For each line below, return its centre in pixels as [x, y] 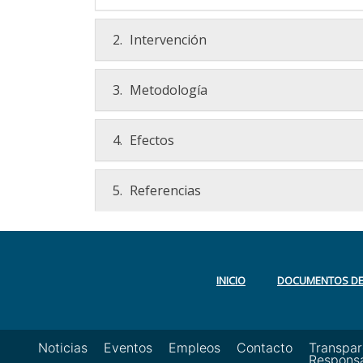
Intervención [167, 40]
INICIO [231, 280]
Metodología [167, 90]
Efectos [150, 140]
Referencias [164, 190]
